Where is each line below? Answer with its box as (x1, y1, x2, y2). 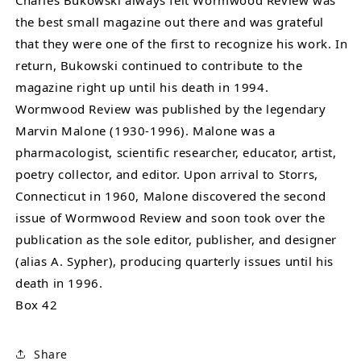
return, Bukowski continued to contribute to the (15, 57, 303, 74)
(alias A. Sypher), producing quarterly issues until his (15, 253, 334, 270)
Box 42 (15, 297, 58, 313)
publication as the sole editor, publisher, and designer (15, 231, 338, 248)
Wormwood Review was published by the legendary (15, 101, 326, 118)
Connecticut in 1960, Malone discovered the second (15, 188, 326, 205)
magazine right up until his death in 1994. (15, 79, 269, 96)
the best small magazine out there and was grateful (15, 14, 325, 31)
